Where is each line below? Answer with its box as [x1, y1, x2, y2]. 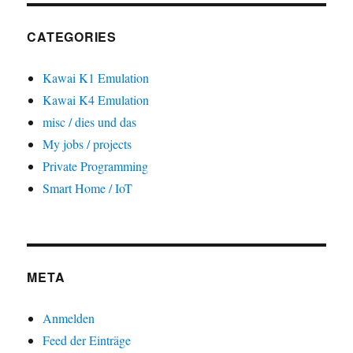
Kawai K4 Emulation [43, 91, 150, 109]
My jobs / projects [43, 136, 132, 153]
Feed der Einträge [43, 332, 132, 349]
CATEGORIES [27, 28, 117, 46]
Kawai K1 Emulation [43, 69, 150, 87]
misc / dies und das [43, 113, 137, 131]
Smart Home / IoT [43, 180, 133, 197]
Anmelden [43, 310, 95, 327]
